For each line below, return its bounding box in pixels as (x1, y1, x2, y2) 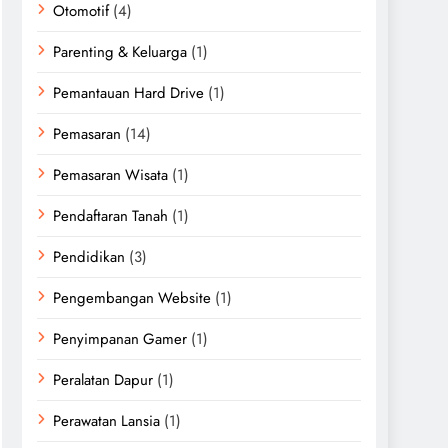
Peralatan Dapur (53, 369, 153, 391)
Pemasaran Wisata (53, 164, 168, 186)
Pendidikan (53, 246, 125, 268)
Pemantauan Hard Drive (53, 82, 204, 104)
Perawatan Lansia (53, 410, 160, 432)
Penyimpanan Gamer (53, 328, 187, 350)
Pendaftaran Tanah (53, 205, 168, 227)
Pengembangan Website (53, 287, 211, 309)
